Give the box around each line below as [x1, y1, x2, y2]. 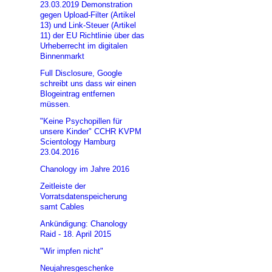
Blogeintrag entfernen [39, 89, 115, 99]
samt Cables [39, 202, 84, 212]
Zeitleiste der [39, 182, 86, 191]
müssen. [39, 100, 70, 109]
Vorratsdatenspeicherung [39, 192, 127, 202]
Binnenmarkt [39, 52, 84, 61]
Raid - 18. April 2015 [39, 229, 111, 239]
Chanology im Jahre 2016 [39, 165, 129, 174]
